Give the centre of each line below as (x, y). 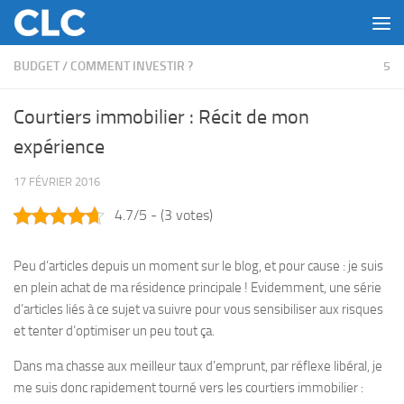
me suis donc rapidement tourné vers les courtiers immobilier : (188, 388)
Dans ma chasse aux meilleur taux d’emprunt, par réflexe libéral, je (198, 366)
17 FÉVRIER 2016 (57, 182)
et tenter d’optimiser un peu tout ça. (114, 331)
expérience (59, 147)
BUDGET (37, 66)
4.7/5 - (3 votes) (164, 215)
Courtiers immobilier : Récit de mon (161, 117)
